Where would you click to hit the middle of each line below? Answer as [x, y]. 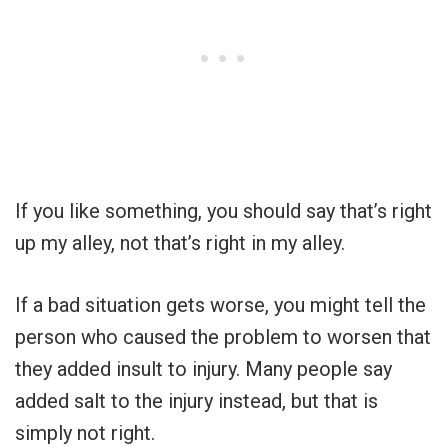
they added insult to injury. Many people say [203, 369]
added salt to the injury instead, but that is [196, 401]
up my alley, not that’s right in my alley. [180, 243]
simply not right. [85, 433]
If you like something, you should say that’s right [223, 211]
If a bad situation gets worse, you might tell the [220, 305]
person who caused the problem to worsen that [223, 337]
